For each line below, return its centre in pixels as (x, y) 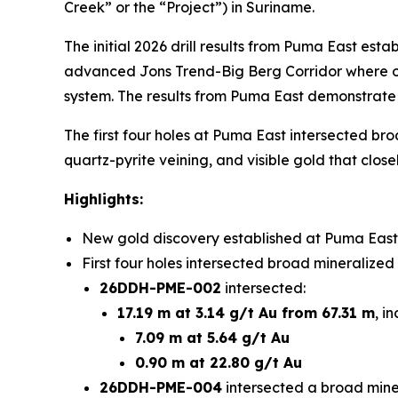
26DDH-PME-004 (161, 387)
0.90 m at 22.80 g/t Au (219, 362)
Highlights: (103, 199)
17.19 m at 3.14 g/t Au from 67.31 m (246, 312)
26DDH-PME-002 (160, 287)
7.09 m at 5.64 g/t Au (212, 337)
